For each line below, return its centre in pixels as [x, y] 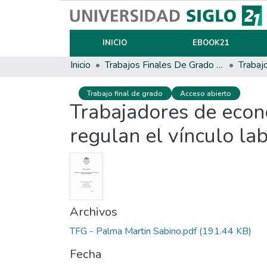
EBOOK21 [211, 43]
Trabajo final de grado [125, 93]
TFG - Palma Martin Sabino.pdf [133, 232]
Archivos [94, 212]
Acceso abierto [206, 93]
